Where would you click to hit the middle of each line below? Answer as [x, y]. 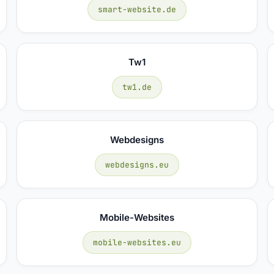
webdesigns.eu [137, 165]
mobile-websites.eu [137, 242]
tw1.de [137, 87]
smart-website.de [137, 9]
